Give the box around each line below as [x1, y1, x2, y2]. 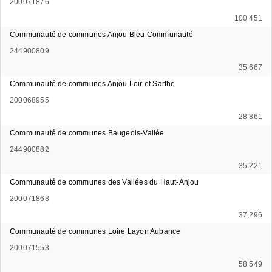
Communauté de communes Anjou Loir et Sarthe [10, 79, 175, 88]
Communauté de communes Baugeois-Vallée [10, 128, 165, 137]
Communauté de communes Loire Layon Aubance [10, 226, 181, 236]
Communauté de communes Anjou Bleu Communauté [10, 30, 193, 39]
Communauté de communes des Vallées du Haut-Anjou [10, 177, 199, 186]
